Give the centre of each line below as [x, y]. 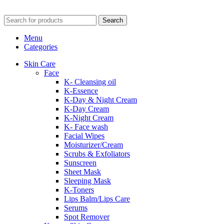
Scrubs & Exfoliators [97, 154]
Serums [76, 208]
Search [113, 20]
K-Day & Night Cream [100, 100]
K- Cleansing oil [90, 82]
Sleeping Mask [87, 181]
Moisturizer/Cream [93, 145]
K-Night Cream [89, 118]
